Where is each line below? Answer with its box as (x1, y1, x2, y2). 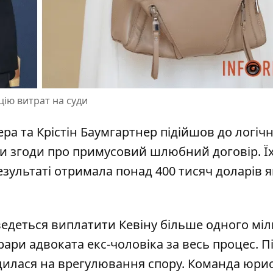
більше (157, 216, 206, 233)
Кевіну (119, 216, 157, 233)
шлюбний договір (150, 143, 258, 160)
